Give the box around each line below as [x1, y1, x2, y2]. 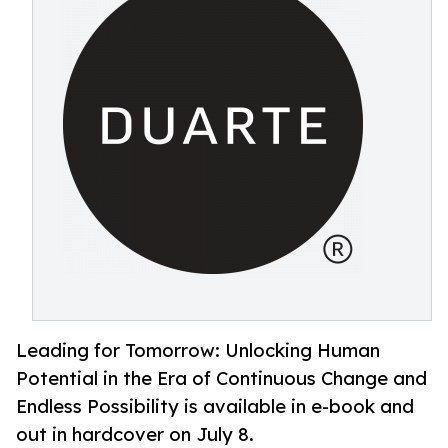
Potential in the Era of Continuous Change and [16, 367, 427, 390]
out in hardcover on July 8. [16, 423, 254, 446]
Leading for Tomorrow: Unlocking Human [16, 339, 380, 362]
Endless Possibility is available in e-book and [16, 395, 414, 418]
